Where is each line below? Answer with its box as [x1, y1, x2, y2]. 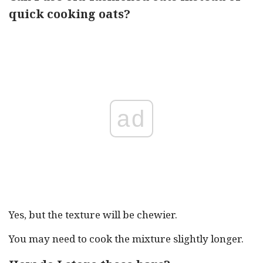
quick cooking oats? [9, 6, 130, 22]
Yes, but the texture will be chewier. [9, 208, 177, 221]
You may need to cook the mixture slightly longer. [9, 232, 244, 245]
